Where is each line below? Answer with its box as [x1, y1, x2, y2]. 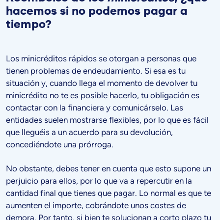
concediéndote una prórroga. [6, 139, 113, 150]
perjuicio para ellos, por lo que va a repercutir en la [6, 176, 192, 186]
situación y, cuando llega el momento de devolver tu [6, 78, 197, 88]
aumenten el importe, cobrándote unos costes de [6, 200, 186, 211]
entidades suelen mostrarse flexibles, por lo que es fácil [6, 115, 209, 125]
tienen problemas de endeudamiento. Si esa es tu [6, 66, 186, 76]
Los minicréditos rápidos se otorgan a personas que [6, 54, 196, 64]
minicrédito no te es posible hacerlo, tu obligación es [6, 90, 199, 101]
